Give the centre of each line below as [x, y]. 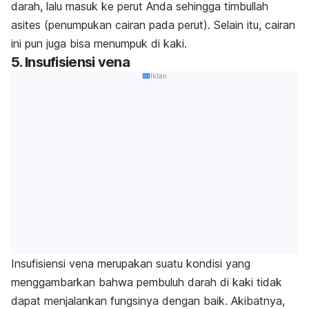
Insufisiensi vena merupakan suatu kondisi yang [131, 263]
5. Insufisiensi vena [70, 62]
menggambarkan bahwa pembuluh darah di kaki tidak [147, 282]
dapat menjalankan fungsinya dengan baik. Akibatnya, [148, 300]
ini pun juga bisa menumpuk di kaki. [99, 44]
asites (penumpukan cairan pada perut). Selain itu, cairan [153, 25]
